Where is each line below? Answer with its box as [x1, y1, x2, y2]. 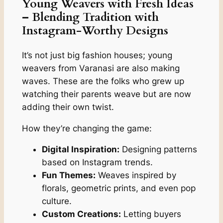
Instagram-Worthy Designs [21, 22, 168, 38]
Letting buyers [120, 209, 181, 220]
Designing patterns [119, 144, 197, 155]
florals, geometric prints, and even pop [41, 183, 196, 194]
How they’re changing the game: [21, 123, 152, 133]
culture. [41, 196, 72, 207]
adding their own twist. [21, 102, 114, 112]
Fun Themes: [41, 170, 96, 181]
